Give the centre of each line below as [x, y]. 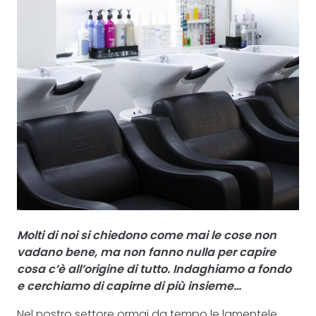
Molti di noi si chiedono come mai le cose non [147, 235]
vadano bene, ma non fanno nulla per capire [146, 252]
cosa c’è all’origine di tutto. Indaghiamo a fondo [154, 269]
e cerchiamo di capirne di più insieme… [129, 286]
